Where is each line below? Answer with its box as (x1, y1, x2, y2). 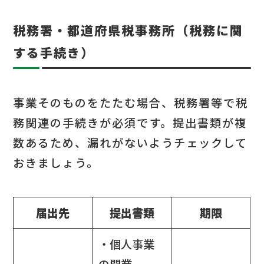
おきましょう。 (13, 154, 100, 171)
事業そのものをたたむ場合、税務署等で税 (13, 94, 249, 111)
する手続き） (13, 43, 95, 61)
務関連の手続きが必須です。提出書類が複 (13, 114, 247, 131)
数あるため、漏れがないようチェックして (13, 134, 248, 151)
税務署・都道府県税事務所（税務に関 (13, 21, 244, 39)
